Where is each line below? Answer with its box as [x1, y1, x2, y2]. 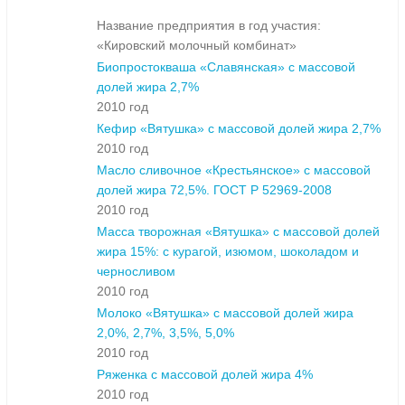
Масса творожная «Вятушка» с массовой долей [97, 224, 380, 240]
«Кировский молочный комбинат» [97, 38, 297, 53]
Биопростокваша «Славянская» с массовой [97, 60, 355, 75]
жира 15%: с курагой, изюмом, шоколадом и [97, 244, 359, 259]
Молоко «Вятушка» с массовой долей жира [97, 306, 353, 321]
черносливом [97, 264, 175, 279]
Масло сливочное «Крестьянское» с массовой [97, 163, 371, 178]
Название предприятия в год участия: [97, 18, 321, 33]
